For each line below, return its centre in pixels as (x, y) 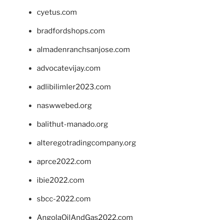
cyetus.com (57, 13)
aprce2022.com (64, 162)
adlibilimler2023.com (74, 87)
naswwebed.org (64, 106)
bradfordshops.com (71, 31)
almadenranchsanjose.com (83, 50)
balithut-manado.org (72, 124)
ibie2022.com (61, 180)
